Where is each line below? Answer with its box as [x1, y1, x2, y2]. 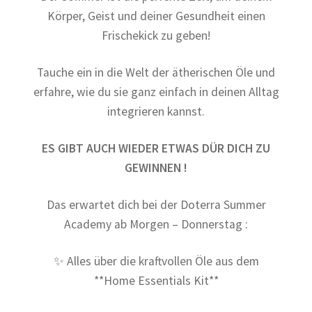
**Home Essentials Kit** [93, 272, 219, 288]
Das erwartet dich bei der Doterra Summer [46, 197, 266, 213]
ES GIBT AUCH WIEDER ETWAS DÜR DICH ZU [42, 141, 270, 157]
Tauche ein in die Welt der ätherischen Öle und [37, 65, 275, 81]
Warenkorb [15, 9, 69, 24]
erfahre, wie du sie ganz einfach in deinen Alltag [33, 84, 279, 100]
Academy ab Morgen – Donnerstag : [64, 217, 248, 233]
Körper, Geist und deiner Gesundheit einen [47, 8, 265, 24]
